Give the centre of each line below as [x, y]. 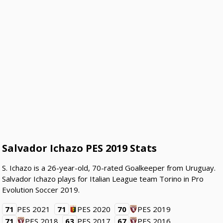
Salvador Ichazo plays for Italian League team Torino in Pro [103, 179]
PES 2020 [94, 209]
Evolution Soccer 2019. [41, 190]
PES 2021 [34, 209]
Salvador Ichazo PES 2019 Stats [80, 148]
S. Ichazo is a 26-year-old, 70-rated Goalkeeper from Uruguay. [109, 168]
